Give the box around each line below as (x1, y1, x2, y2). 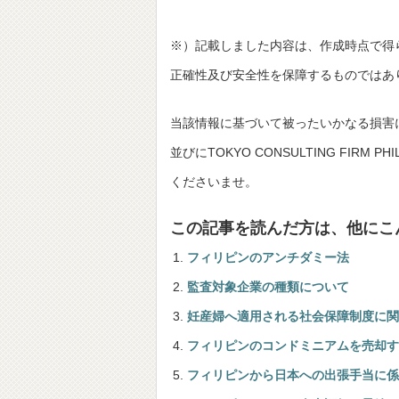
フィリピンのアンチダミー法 (187, 250, 349, 265)
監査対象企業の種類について (187, 280, 349, 295)
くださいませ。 (170, 175, 257, 190)
